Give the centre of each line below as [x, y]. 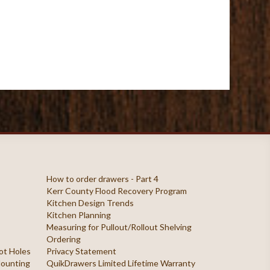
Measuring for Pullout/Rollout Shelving [119, 227]
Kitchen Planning [78, 215]
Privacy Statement [81, 251]
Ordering [63, 239]
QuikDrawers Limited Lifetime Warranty [121, 263]
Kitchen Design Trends [90, 203]
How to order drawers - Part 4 [102, 179]
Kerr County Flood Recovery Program [116, 191]
